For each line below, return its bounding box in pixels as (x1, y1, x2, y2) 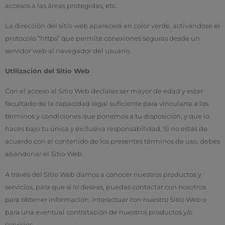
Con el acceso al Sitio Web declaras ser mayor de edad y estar (5, 87, 203, 95)
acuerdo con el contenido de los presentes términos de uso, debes (5, 138, 220, 146)
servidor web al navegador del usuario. (5, 47, 131, 55)
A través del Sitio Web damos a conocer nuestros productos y (5, 170, 201, 178)
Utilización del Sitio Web (5, 67, 89, 75)
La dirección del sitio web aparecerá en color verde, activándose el (5, 22, 220, 30)
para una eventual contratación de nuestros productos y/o (5, 208, 192, 216)
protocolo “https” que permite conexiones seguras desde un (5, 34, 200, 42)
